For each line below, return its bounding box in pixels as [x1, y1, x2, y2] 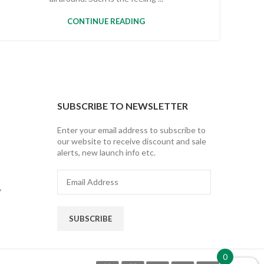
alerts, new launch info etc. [57, 147, 156, 157]
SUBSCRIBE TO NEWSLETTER [57, 100, 188, 111]
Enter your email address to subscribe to [57, 124, 206, 135]
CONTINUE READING [67, 16, 145, 26]
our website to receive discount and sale [57, 136, 206, 146]
